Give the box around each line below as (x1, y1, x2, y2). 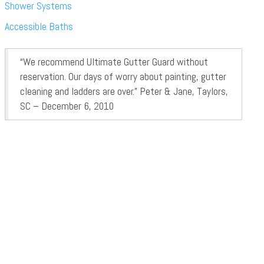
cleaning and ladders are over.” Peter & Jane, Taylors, (19, 85, 228, 98)
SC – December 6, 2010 (19, 100, 114, 113)
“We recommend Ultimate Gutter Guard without (19, 55, 208, 68)
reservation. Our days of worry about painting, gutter (19, 70, 226, 83)
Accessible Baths (4, 19, 73, 33)
